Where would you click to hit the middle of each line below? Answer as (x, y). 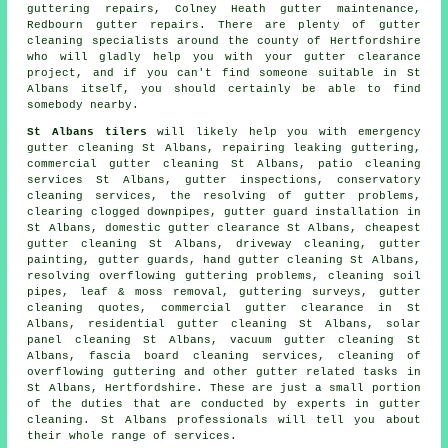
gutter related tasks (327, 371)
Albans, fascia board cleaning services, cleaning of (224, 355)
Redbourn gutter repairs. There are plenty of (203, 24)
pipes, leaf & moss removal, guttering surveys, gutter (224, 291)
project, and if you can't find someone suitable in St (224, 72)
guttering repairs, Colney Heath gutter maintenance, (224, 8)
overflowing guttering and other (142, 371)
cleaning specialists (98, 40)
